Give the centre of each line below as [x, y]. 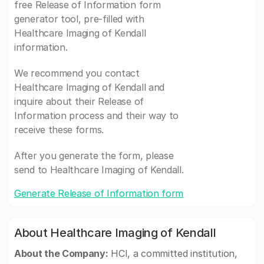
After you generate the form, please [94, 156]
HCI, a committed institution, [173, 253]
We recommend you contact [77, 73]
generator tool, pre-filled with [79, 19]
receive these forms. [59, 130]
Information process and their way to [97, 115]
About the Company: [61, 253]
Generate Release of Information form [99, 193]
